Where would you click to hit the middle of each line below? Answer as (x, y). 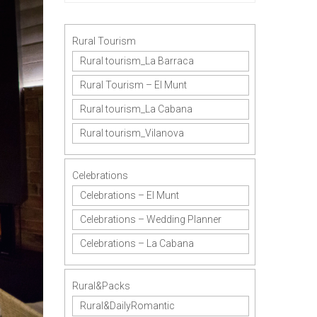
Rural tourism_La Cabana (136, 109)
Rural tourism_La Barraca (137, 61)
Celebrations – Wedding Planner (151, 219)
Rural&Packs (101, 286)
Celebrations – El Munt (129, 195)
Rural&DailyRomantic (127, 306)
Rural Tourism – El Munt (133, 85)
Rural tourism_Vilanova (132, 133)
